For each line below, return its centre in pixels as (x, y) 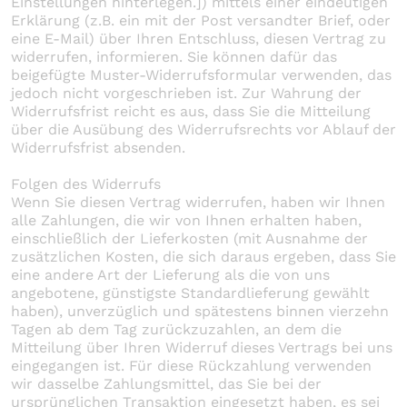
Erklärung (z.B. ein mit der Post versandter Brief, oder (201, 20)
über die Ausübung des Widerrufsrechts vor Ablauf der (203, 129)
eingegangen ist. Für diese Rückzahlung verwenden (191, 365)
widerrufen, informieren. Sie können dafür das (174, 56)
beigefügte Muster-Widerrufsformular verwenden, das (201, 74)
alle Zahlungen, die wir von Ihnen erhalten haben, (186, 220)
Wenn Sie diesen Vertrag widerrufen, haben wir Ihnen (198, 202)
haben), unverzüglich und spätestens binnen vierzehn (200, 311)
